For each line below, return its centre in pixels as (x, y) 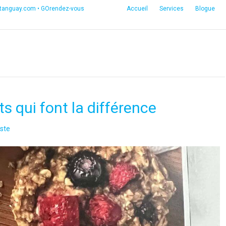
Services (172, 9)
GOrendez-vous (63, 9)
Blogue (205, 9)
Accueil (137, 9)
